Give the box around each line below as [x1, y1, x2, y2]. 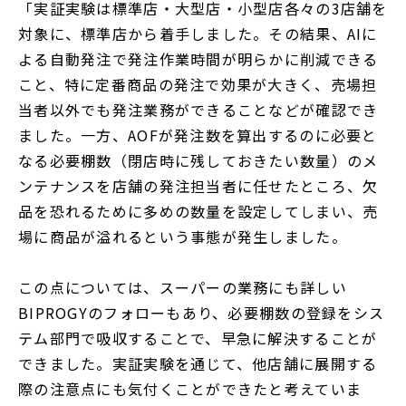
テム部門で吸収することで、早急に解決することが [18, 326, 378, 349]
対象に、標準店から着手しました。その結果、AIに [18, 22, 378, 44]
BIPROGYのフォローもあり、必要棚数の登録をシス [18, 301, 385, 324]
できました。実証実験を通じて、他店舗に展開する [18, 352, 378, 374]
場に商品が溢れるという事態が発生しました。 [18, 225, 347, 247]
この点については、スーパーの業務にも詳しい [18, 275, 347, 298]
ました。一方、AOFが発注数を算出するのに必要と [18, 123, 378, 146]
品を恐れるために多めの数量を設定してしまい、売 [18, 199, 379, 222]
